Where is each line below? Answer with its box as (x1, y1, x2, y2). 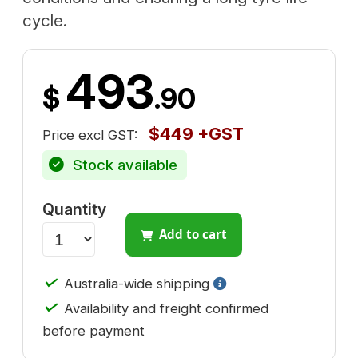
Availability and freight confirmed (60, 300, 269, 316)
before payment (42, 322, 145, 339)
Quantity (42, 200, 106, 220)
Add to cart (159, 226, 228, 243)
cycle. (22, 10, 67, 31)
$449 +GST (149, 123, 244, 144)
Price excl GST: (42, 126, 137, 143)
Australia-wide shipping (60, 275, 214, 292)
